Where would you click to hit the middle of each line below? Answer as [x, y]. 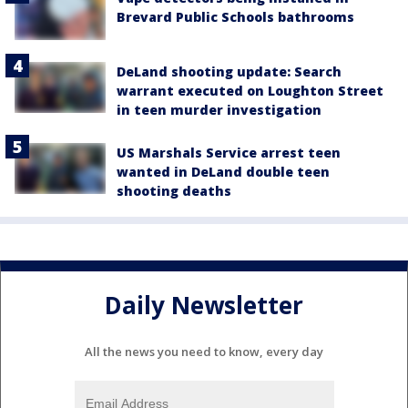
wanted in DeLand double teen [223, 171]
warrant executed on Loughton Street [250, 90]
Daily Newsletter [204, 306]
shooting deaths [174, 190]
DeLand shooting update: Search [229, 71]
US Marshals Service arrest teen [229, 152]
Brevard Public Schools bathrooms [235, 17]
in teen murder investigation [219, 109]
